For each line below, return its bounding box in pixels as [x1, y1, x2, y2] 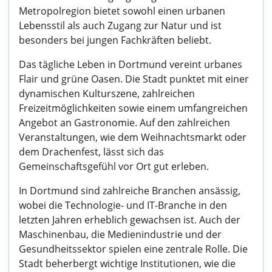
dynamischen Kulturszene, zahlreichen [19, 87, 195, 100]
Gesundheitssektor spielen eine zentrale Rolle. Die [19, 242, 248, 256]
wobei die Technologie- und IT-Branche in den [19, 199, 227, 212]
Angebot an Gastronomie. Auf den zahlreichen [19, 116, 230, 129]
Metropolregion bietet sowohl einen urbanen [19, 4, 225, 18]
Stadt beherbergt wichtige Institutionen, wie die [19, 257, 236, 270]
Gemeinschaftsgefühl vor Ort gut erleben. [19, 160, 209, 173]
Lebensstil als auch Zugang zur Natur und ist [19, 19, 222, 32]
